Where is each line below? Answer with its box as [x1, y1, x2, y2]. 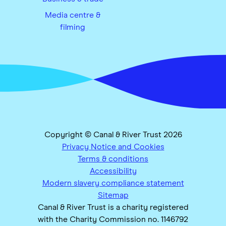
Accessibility [89, 167, 137, 176]
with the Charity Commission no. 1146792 [38, 215, 188, 224]
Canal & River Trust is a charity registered [37, 203, 189, 212]
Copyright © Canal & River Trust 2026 [44, 131, 182, 139]
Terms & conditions [78, 155, 148, 163]
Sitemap [97, 191, 129, 200]
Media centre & [45, 11, 100, 19]
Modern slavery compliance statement [42, 179, 184, 188]
